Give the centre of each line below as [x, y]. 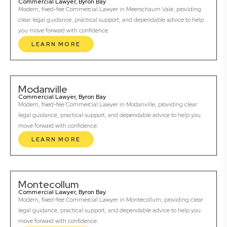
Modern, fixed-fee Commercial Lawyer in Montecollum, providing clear [111, 200]
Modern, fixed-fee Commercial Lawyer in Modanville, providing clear [108, 105]
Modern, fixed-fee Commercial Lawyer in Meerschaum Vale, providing [110, 9]
